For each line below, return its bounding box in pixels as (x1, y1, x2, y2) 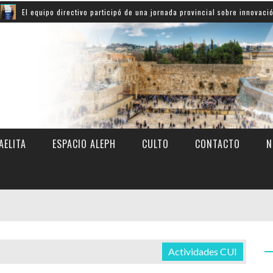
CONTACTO (195, 136, 240, 151)
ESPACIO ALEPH (52, 136, 116, 151)
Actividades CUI (168, 246, 237, 257)
